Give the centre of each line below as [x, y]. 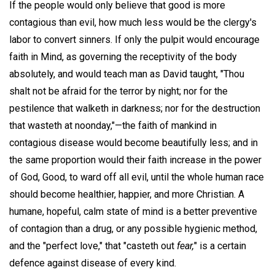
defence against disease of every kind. [93, 263]
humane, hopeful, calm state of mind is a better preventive [133, 211]
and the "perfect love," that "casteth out [93, 246]
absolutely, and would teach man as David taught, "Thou [127, 74]
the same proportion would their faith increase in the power [135, 160]
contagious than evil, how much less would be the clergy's [133, 22]
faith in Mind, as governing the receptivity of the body [123, 56]
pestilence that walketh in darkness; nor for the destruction [135, 108]
